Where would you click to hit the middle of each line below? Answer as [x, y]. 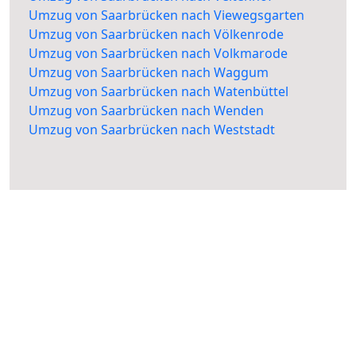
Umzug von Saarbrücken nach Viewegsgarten [166, 15]
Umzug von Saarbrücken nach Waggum [149, 73]
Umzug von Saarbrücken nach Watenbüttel [159, 92]
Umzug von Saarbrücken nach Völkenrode [156, 35]
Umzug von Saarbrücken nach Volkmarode [158, 54]
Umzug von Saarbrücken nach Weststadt [152, 130]
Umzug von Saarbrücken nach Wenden [146, 111]
